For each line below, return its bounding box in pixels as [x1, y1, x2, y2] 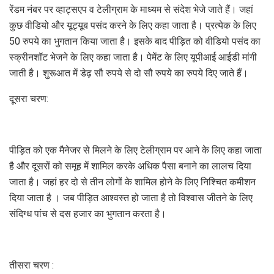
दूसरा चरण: [9, 92, 48, 105]
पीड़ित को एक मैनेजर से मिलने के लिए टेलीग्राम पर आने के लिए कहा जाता [9, 144, 262, 156]
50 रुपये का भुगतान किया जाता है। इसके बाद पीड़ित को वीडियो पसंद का [9, 35, 261, 47]
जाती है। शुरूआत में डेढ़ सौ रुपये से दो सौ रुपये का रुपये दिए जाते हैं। [9, 67, 248, 79]
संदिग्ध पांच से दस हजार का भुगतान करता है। [9, 207, 166, 220]
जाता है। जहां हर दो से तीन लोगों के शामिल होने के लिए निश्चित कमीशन [9, 176, 256, 188]
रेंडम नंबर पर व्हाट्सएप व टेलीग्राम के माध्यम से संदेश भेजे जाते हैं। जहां [9, 3, 253, 15]
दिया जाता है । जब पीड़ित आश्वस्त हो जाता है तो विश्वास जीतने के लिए [9, 191, 253, 204]
